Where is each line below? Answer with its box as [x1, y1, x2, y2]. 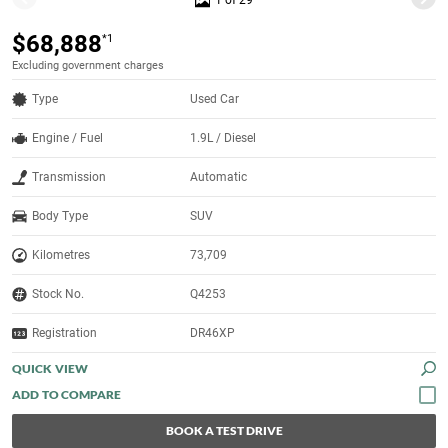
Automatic [190, 170, 248, 185]
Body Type [32, 209, 88, 224]
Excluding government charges [12, 59, 164, 73]
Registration [32, 326, 97, 341]
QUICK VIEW [12, 361, 88, 377]
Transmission [32, 170, 106, 185]
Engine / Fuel [32, 131, 103, 146]
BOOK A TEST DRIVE [165, 423, 283, 439]
